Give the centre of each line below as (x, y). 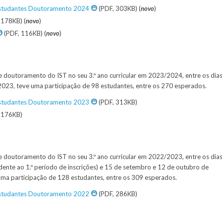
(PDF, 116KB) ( (24, 33)
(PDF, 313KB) (117, 102)
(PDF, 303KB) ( (119, 8)
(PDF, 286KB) (117, 194)
